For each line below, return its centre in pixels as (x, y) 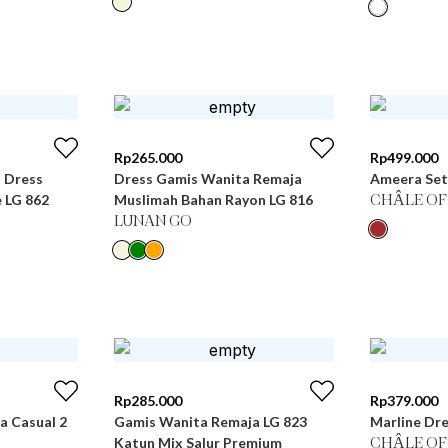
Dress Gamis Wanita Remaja (208, 178)
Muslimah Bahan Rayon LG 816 (213, 199)
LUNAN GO (153, 222)
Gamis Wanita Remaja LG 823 (210, 421)
